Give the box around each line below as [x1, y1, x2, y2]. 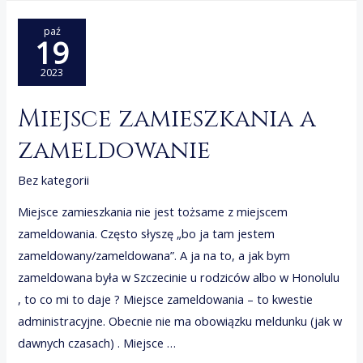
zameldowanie [18, 135, 211, 168]
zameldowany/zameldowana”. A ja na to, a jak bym [18, 246, 291, 263]
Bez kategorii [18, 172, 90, 189]
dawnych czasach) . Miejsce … [18, 334, 177, 351]
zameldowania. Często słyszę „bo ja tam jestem [18, 224, 275, 241]
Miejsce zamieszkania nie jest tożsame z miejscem [18, 203, 288, 220]
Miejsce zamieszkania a [18, 103, 317, 136]
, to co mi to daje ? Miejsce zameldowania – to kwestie [18, 290, 314, 307]
